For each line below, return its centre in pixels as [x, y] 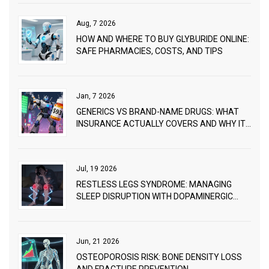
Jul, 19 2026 [97, 169]
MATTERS [96, 136]
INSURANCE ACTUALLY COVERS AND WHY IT [161, 124]
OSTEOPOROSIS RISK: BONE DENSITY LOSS [159, 257]
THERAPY [95, 209]
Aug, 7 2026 [96, 24]
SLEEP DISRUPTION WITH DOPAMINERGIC [155, 197]
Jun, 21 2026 [98, 242]
